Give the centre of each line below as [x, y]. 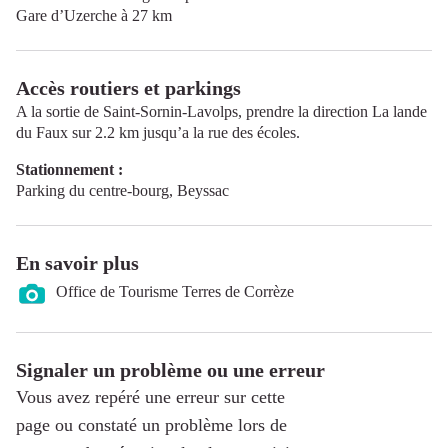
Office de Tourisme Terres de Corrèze [175, 292]
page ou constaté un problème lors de [151, 424]
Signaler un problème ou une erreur [170, 369]
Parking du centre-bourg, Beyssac [122, 190]
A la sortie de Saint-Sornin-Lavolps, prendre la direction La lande [221, 111]
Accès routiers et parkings [128, 87]
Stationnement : [69, 169]
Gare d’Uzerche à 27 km [94, 15]
